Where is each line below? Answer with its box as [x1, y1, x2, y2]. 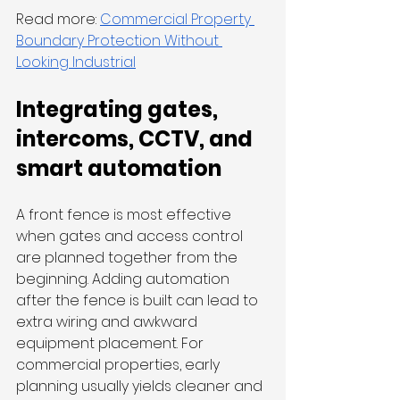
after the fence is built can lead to [16, 290, 262, 312]
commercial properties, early [16, 354, 223, 376]
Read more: [16, 9, 100, 30]
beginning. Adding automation [16, 269, 233, 290]
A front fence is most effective [16, 204, 235, 226]
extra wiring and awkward [16, 312, 201, 333]
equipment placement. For [16, 333, 207, 354]
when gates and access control [16, 226, 246, 247]
